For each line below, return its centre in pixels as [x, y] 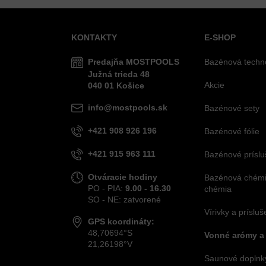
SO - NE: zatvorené [124, 199]
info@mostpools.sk [128, 107]
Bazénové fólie [232, 131]
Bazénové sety [232, 108]
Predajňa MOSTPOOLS [134, 61]
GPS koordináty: [121, 221]
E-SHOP [220, 37]
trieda [126, 74]
